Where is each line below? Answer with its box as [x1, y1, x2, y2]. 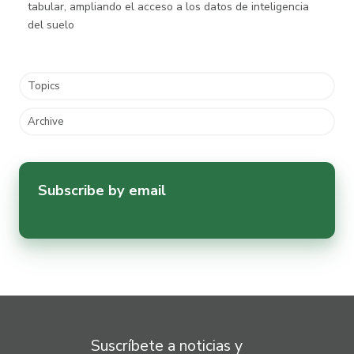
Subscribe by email [38, 181, 166, 201]
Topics [27, 78, 60, 93]
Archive [27, 115, 64, 130]
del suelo [27, 17, 74, 32]
